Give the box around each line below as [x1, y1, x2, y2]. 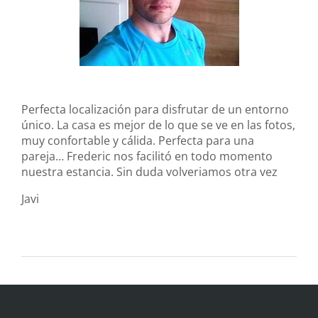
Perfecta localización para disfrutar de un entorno [21, 102, 289, 117]
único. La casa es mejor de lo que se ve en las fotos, [21, 117, 295, 133]
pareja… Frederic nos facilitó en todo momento [21, 148, 273, 164]
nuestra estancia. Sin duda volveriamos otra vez [21, 164, 278, 180]
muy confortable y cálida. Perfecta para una [21, 133, 254, 148]
